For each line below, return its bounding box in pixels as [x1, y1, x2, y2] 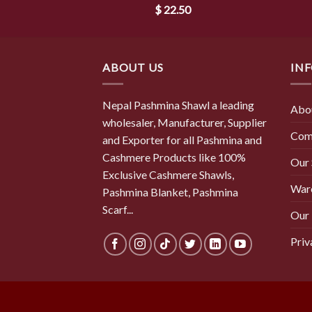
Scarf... [102, 203, 133, 217]
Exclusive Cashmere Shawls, [102, 168, 234, 182]
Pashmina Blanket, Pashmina [102, 185, 238, 199]
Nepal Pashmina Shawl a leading [102, 98, 254, 112]
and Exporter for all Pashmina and [102, 133, 262, 147]
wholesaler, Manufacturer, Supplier [102, 116, 267, 130]
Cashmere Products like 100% [102, 150, 246, 164]
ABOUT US [102, 60, 164, 74]
